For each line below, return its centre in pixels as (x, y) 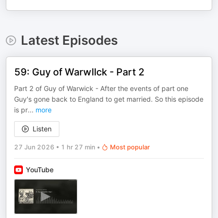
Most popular (130, 147)
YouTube (40, 170)
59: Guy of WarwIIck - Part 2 (79, 72)
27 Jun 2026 (34, 147)
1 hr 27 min (78, 147)
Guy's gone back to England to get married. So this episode (109, 99)
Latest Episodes (69, 40)
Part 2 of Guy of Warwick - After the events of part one (101, 88)
